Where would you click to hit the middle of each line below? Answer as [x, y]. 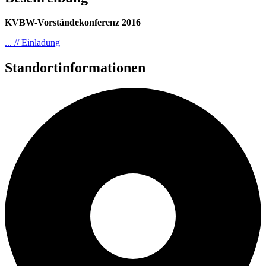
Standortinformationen [75, 68]
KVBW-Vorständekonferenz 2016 [73, 23]
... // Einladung [32, 43]
